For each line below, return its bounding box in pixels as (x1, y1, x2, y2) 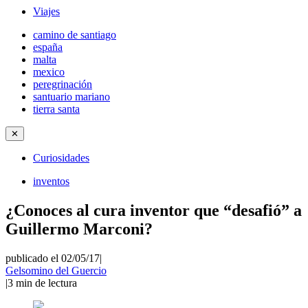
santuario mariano (33, 91, 110, 102)
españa (33, 41, 63, 53)
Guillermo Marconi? (5, 219, 153, 238)
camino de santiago (33, 29, 116, 41)
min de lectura (16, 276, 77, 289)
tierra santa (33, 103, 80, 115)
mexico (33, 66, 65, 78)
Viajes (33, 5, 60, 17)
